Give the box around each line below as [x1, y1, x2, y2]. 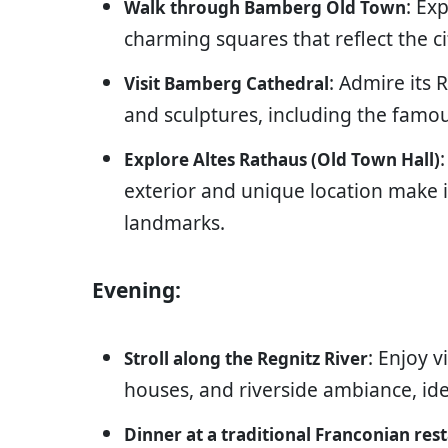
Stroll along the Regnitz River [124, 347, 368, 371]
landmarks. [124, 209, 225, 237]
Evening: [92, 276, 181, 305]
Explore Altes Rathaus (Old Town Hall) [124, 148, 440, 172]
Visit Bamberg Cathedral [124, 72, 329, 96]
